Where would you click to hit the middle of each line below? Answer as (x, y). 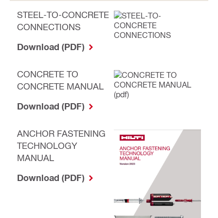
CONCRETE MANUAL (60, 86)
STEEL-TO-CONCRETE (63, 14)
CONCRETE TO (48, 74)
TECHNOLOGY (47, 145)
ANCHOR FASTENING (61, 133)
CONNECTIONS (49, 27)
